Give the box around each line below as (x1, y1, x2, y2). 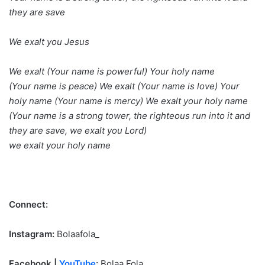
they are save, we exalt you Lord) (9, 124, 147, 136)
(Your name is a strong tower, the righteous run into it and (9, 109, 250, 121)
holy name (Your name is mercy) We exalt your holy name (9, 95, 248, 106)
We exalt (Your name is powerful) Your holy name (9, 65, 215, 77)
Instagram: (9, 228, 54, 240)
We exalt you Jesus (9, 35, 89, 47)
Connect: (9, 198, 48, 210)
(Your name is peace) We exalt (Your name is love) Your (9, 80, 240, 92)
